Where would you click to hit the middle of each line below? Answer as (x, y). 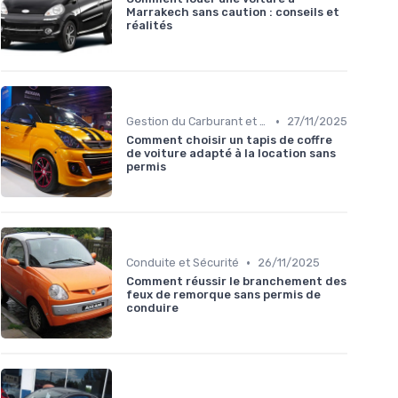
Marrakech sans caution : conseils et (233, 12)
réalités (149, 26)
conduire (152, 308)
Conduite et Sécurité (183, 263)
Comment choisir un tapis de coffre (229, 140)
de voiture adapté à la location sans (231, 154)
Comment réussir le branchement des (236, 282)
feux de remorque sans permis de (223, 295)
